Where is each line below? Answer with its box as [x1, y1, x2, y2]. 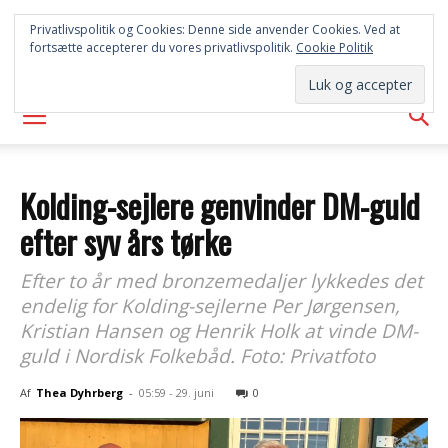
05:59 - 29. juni [139, 385, 214, 400]
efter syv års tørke [20, 218, 231, 265]
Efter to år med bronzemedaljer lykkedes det [20, 268, 423, 294]
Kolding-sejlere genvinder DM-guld [20, 182, 420, 229]
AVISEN [184, 49, 264, 72]
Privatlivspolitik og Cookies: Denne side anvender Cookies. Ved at [30, 21, 400, 38]
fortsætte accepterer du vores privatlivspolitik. [30, 39, 296, 56]
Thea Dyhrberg [36, 385, 123, 400]
